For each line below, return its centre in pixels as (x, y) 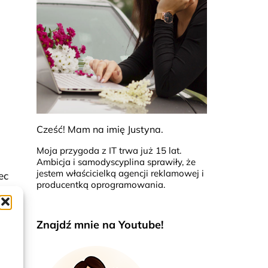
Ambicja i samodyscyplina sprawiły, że (116, 162)
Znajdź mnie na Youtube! (100, 225)
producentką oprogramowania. (101, 184)
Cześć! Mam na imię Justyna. (100, 129)
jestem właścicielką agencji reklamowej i (120, 173)
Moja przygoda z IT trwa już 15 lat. (109, 150)
